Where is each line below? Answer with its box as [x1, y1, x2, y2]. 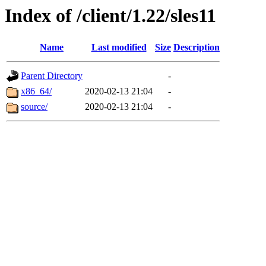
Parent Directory [21, 71, 83, 81]
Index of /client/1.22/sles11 [5, 5, 216, 26]
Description [173, 42, 220, 53]
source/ [21, 102, 47, 112]
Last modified [91, 42, 147, 53]
